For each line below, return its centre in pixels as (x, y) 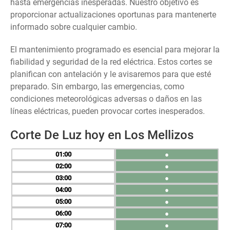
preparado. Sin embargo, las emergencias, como (97, 87)
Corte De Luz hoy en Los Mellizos (102, 135)
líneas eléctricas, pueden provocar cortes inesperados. (108, 111)
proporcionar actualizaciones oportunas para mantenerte (113, 15)
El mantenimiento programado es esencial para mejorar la (115, 50)
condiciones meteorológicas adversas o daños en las (106, 99)
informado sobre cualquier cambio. (74, 27)
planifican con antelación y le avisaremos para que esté (111, 74)
